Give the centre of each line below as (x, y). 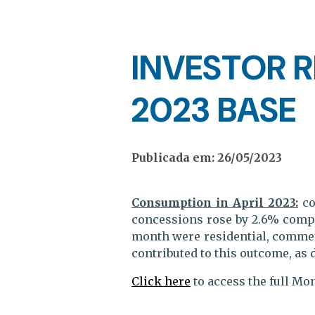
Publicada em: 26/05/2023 (207, 157)
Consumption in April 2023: (215, 202)
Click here (161, 281)
